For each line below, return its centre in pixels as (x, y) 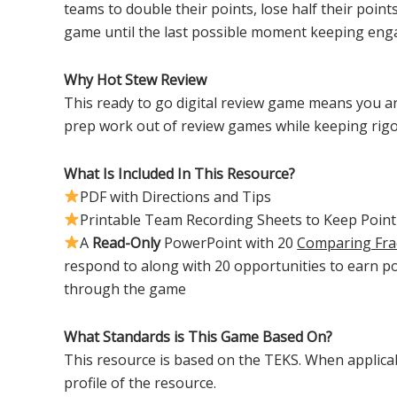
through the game (125, 288)
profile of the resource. (140, 382)
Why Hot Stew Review (135, 79)
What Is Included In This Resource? (179, 173)
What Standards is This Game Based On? (198, 336)
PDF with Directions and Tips (176, 196)
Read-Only (127, 242)
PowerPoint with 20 (229, 242)
